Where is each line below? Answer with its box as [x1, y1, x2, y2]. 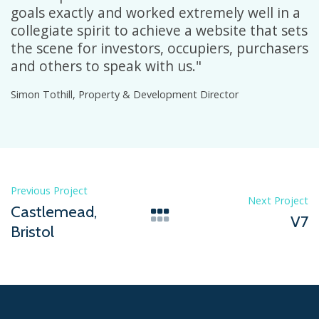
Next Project [248, 193, 308, 207]
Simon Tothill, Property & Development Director [11, 87, 239, 101]
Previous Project [11, 183, 88, 197]
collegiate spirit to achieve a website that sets [11, 20, 308, 40]
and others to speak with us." [11, 56, 202, 75]
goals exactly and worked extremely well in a [11, 2, 300, 22]
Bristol [11, 221, 54, 241]
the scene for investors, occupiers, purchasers [11, 38, 308, 58]
